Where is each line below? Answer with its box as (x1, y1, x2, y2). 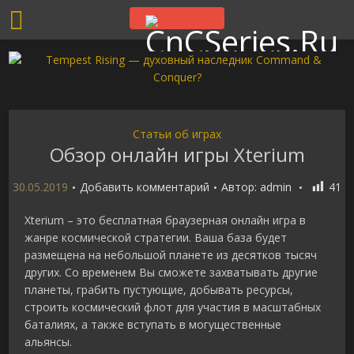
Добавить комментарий (80, 179, 209, 194)
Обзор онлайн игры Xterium (49, 141, 305, 168)
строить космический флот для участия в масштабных (24, 299, 322, 315)
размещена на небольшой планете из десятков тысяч (24, 247, 318, 263)
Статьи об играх (133, 126, 221, 141)
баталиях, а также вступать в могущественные (24, 317, 282, 333)
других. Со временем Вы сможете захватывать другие (24, 265, 318, 281)
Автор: (221, 179, 257, 194)
